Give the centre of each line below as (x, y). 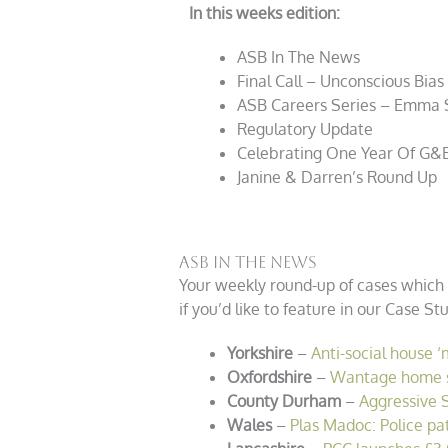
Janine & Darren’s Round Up (336, 177)
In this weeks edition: (264, 13)
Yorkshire (259, 353)
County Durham (283, 401)
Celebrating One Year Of (327, 153)
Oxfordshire (269, 377)
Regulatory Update (304, 129)
